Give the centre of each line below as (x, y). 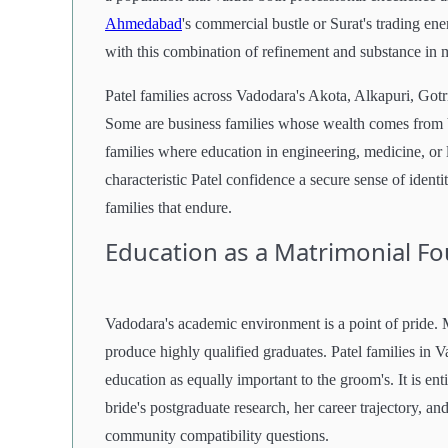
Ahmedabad (143, 23)
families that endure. (168, 207)
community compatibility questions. (217, 435)
